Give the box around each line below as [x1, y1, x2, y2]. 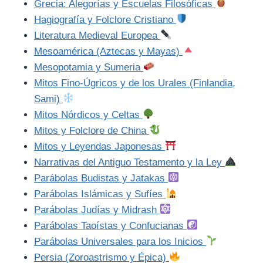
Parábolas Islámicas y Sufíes [34, 188, 166, 200]
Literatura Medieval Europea [34, 29, 160, 41]
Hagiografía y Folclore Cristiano [34, 14, 176, 25]
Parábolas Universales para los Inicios [34, 235, 206, 247]
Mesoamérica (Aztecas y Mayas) [34, 45, 183, 57]
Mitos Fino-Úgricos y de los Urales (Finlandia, [34, 77, 235, 89]
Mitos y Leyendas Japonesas [34, 140, 165, 152]
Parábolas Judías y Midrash [34, 204, 160, 215]
